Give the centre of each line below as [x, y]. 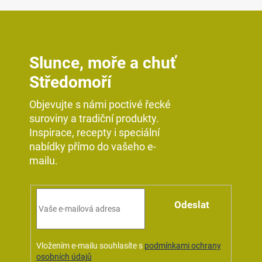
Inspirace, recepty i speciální [94, 133]
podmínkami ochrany [182, 246]
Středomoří [70, 82]
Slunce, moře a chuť [103, 63]
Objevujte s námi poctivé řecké [100, 105]
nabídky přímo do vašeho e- [93, 147]
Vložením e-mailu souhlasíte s [90, 246]
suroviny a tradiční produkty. [94, 119]
